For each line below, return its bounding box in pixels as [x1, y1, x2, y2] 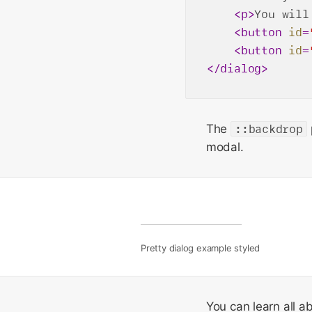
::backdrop [234, 122, 303, 136]
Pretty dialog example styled [140, 242, 260, 253]
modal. [205, 140, 244, 154]
